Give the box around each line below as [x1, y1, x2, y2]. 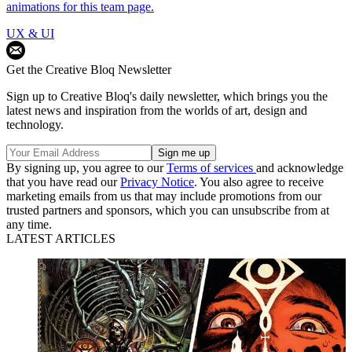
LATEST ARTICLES [6, 231, 115, 245]
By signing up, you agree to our [6, 160, 167, 174]
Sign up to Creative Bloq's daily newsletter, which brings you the [6, 89, 328, 103]
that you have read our [6, 174, 120, 189]
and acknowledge [256, 160, 343, 174]
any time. [6, 217, 52, 231]
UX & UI [6, 26, 54, 40]
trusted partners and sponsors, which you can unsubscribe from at [6, 203, 329, 217]
